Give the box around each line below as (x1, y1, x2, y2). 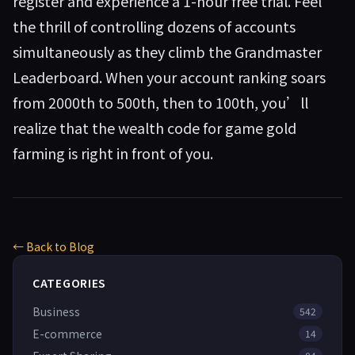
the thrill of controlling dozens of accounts (13, 16, 296, 36)
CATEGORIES (32, 275, 106, 291)
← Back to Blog (13, 239, 94, 254)
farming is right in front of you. (13, 143, 213, 163)
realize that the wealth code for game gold (13, 117, 296, 138)
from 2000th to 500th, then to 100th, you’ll (13, 92, 308, 113)
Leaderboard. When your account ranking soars (13, 67, 326, 87)
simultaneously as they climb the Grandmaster (13, 41, 322, 62)
